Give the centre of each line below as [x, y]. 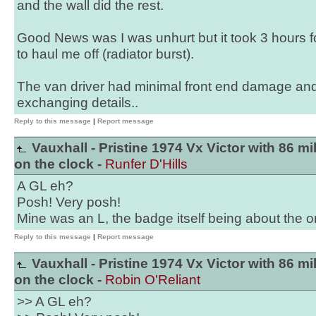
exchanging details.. [78, 103]
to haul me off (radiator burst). [105, 54]
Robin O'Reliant [153, 280]
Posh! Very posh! [69, 202]
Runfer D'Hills [146, 164]
